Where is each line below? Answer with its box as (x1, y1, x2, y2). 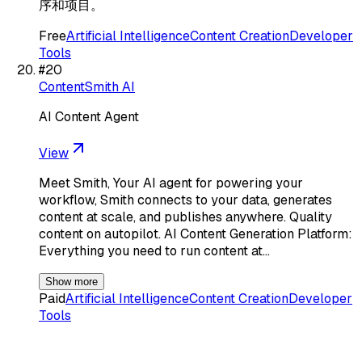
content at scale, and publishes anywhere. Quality (39, 208, 332, 225)
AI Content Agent (39, 107, 139, 125)
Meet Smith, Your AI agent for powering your (39, 174, 303, 192)
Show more (45, 275, 98, 288)
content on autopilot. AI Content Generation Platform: (39, 225, 352, 242)
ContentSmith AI (39, 78, 135, 95)
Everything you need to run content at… (39, 242, 270, 259)
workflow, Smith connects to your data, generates (39, 191, 332, 208)
